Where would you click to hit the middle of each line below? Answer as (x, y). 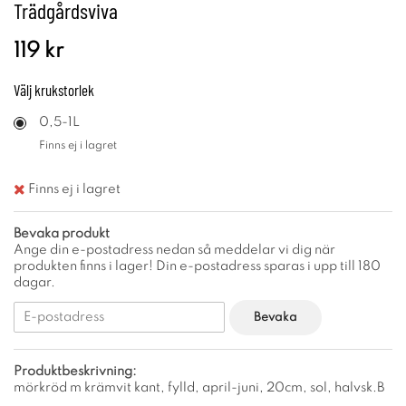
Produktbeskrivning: (75, 371)
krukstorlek (64, 90)
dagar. (34, 282)
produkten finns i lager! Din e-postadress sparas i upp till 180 (197, 266)
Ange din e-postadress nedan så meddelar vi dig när (174, 250)
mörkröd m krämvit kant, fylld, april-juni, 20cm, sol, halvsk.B (199, 387)
